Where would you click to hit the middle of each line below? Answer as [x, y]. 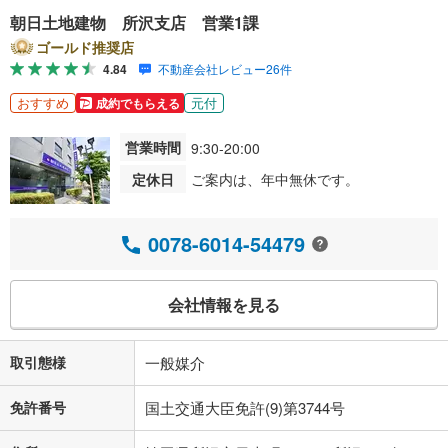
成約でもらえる [138, 102]
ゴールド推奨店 [85, 46]
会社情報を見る [224, 305]
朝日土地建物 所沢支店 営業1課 [134, 22]
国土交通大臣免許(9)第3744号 [245, 407]
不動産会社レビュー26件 [225, 69]
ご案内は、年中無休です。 [275, 178]
